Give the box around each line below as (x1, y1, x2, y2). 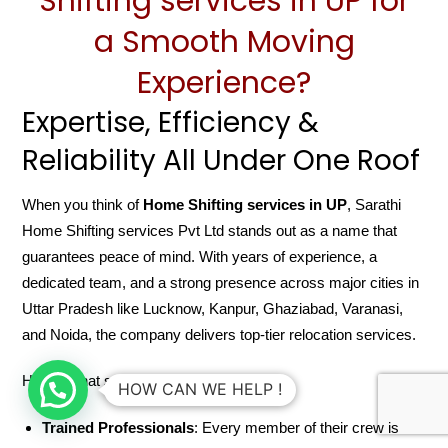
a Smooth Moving (93, 20, 355, 63)
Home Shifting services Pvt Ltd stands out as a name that (22, 221, 398, 239)
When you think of (22, 195, 144, 213)
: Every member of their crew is (194, 419, 400, 437)
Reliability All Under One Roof (22, 140, 421, 180)
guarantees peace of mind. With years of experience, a (22, 247, 378, 265)
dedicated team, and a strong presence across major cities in (22, 273, 420, 291)
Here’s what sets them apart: (22, 371, 211, 389)
